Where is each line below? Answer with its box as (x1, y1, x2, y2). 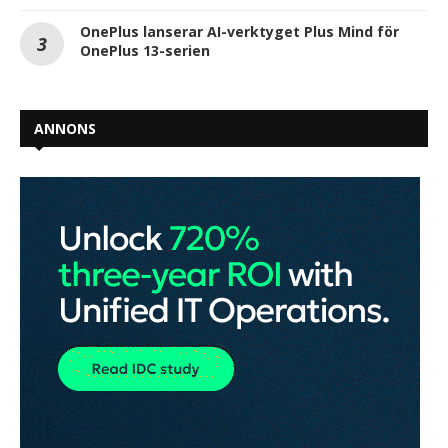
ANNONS (34, 119, 96, 139)
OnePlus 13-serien (80, 41, 210, 61)
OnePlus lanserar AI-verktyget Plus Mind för (80, 22, 399, 42)
